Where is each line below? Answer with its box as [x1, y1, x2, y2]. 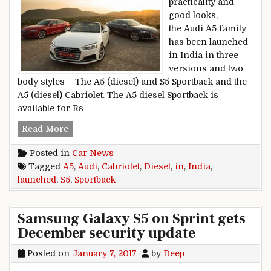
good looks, [169, 10, 218, 20]
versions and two [169, 63, 243, 73]
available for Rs [18, 103, 83, 113]
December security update [18, 223, 195, 243]
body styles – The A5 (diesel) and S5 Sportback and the [18, 76, 247, 87]
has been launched [169, 36, 248, 47]
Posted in [27, 148, 72, 158]
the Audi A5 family [169, 23, 246, 33]
